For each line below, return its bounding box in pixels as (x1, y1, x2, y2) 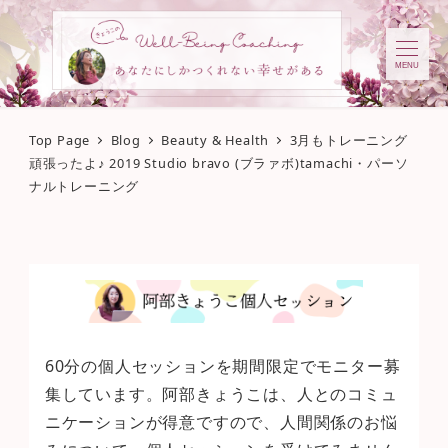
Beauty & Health (161, 131, 270, 150)
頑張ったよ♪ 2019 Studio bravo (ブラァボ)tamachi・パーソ (28, 154, 409, 173)
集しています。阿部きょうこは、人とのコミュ (44, 383, 398, 405)
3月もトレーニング (289, 131, 408, 150)
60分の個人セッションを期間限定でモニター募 (44, 355, 401, 377)
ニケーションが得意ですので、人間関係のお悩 (44, 411, 398, 433)
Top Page (28, 131, 91, 150)
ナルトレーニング (28, 177, 140, 196)
